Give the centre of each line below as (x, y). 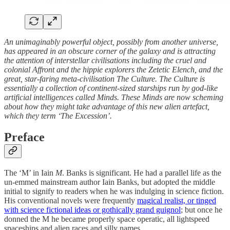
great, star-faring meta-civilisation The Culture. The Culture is (104, 79)
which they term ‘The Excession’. (58, 116)
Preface (24, 137)
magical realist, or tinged (177, 201)
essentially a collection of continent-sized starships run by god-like (111, 88)
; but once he (202, 210)
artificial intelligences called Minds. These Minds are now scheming (114, 97)
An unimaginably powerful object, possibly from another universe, (111, 42)
